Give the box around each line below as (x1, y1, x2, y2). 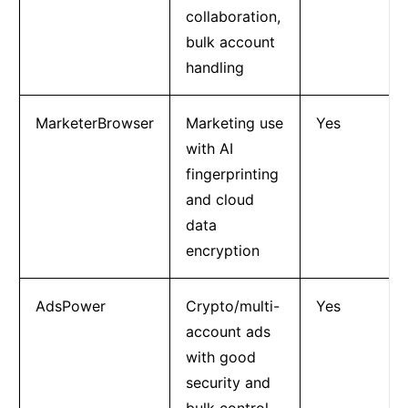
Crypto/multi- (185, 296, 280, 315)
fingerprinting (185, 164, 279, 183)
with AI (185, 138, 233, 158)
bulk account (185, 32, 275, 51)
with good (185, 347, 256, 366)
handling (185, 57, 244, 76)
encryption (185, 240, 260, 260)
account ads (185, 321, 270, 341)
